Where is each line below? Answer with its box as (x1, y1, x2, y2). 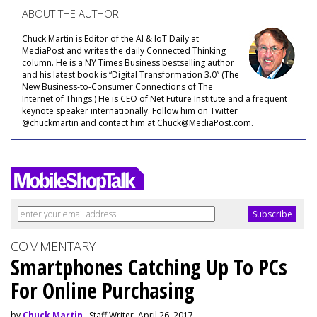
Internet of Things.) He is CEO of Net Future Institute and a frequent (22, 92, 287, 105)
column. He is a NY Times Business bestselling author (22, 56, 234, 69)
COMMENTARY (11, 237, 96, 255)
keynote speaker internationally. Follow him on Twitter (22, 104, 238, 117)
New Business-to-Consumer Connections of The (22, 80, 213, 93)
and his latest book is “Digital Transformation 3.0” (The (22, 68, 239, 81)
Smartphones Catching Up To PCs (11, 252, 287, 282)
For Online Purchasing (11, 275, 195, 305)
